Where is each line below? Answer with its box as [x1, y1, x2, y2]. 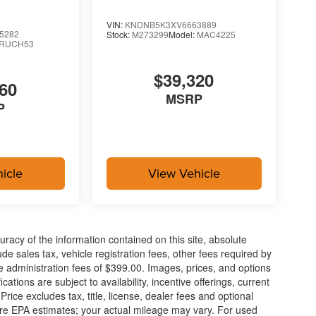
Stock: [106, 28, 132, 40]
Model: [168, 28, 197, 40]
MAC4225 [196, 28, 236, 40]
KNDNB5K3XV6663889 [124, 18, 217, 30]
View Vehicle [147, 164, 220, 183]
